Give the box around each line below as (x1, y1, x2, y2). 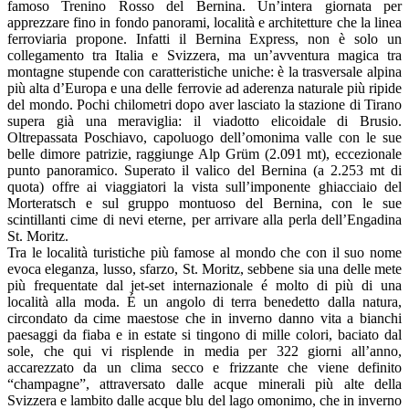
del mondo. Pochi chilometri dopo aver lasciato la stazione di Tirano (7, 97, 402, 112)
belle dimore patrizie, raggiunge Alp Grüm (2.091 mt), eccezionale (7, 146, 402, 162)
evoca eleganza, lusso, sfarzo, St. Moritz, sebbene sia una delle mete (7, 261, 402, 277)
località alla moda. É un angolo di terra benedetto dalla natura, (7, 294, 402, 309)
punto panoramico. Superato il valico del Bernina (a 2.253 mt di (7, 163, 402, 178)
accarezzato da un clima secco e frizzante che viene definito (7, 360, 402, 375)
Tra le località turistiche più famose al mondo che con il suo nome (7, 245, 402, 260)
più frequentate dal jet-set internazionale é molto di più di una (7, 278, 402, 293)
